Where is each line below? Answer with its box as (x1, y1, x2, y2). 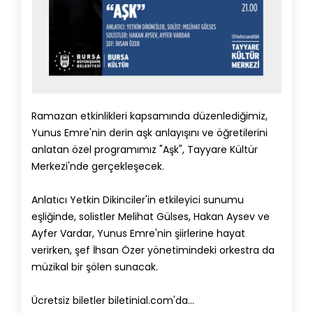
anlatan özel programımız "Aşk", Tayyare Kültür (31, 143, 258, 157)
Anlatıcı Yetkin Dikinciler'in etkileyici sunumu (31, 193, 244, 208)
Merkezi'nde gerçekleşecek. (31, 159, 164, 174)
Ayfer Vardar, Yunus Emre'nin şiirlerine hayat (31, 226, 245, 241)
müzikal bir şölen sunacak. (31, 260, 158, 275)
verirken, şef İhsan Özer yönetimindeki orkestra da (31, 243, 275, 258)
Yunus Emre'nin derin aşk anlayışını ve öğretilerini (31, 126, 268, 140)
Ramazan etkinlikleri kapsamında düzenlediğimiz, (31, 109, 268, 124)
